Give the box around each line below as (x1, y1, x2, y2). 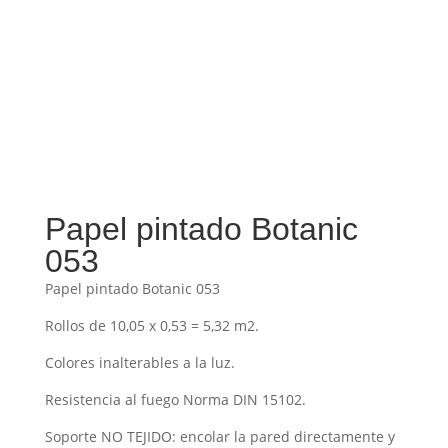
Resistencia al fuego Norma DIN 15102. (44, 390, 306, 410)
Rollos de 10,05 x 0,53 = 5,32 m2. (44, 316, 259, 336)
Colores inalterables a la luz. (44, 353, 235, 373)
